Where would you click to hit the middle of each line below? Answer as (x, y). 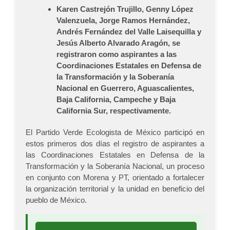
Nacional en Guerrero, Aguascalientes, (125, 88)
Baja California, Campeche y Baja (116, 100)
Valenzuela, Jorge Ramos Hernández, (123, 21)
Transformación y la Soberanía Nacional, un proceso (115, 166)
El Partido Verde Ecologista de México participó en (115, 132)
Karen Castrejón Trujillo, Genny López (125, 9)
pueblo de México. (56, 200)
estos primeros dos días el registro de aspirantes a (115, 144)
